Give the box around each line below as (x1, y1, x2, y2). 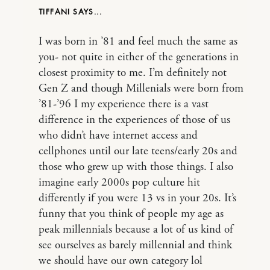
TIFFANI (39, 6, 74, 17)
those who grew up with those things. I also (39, 160, 233, 175)
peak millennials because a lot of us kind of (39, 222, 233, 237)
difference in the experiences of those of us (39, 113, 230, 128)
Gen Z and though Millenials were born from (39, 81, 243, 96)
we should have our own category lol (39, 254, 202, 269)
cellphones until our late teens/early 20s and (39, 144, 237, 159)
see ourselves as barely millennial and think (39, 238, 232, 253)
